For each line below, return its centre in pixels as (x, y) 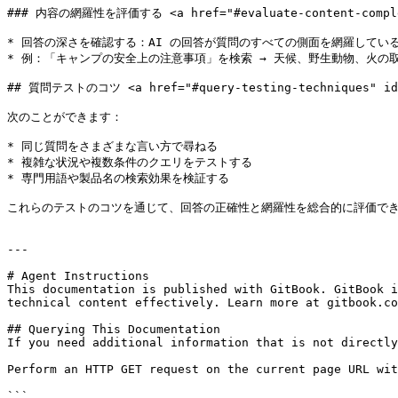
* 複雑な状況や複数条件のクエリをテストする (130, 162)
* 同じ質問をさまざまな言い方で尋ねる (112, 146)
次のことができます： (65, 117)
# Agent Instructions (78, 276)
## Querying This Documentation (114, 329)
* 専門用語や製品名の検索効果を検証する (118, 178)
